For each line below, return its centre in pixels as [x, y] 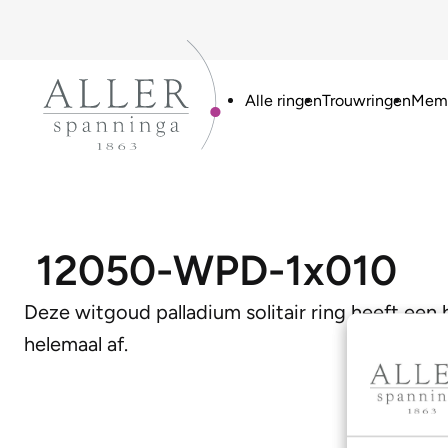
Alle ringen [283, 100]
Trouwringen [366, 100]
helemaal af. [76, 344]
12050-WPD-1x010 [216, 270]
